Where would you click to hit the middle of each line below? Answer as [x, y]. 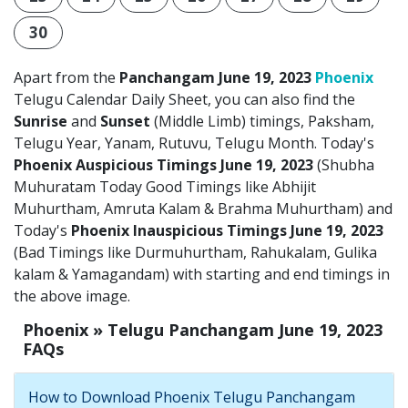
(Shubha [346, 165]
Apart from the [66, 78]
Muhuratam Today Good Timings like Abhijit [165, 187]
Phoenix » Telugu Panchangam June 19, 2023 [203, 330]
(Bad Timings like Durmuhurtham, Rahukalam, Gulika [195, 253]
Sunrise [41, 122]
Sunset [125, 122]
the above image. [72, 296]
